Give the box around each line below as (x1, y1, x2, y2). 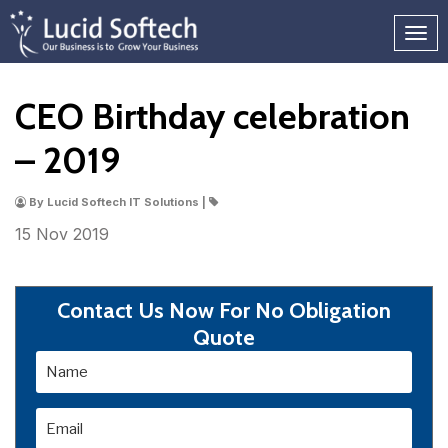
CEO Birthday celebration (15, 94, 410, 138)
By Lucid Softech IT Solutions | (26, 195, 209, 209)
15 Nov (15, 224, 73, 244)
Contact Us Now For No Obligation (57, 297, 391, 324)
